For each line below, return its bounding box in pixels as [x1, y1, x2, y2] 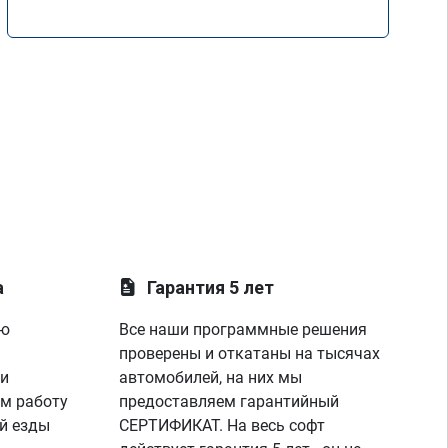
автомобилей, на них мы [119, 368, 303, 387]
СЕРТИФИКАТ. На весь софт [119, 416, 326, 435]
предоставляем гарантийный [119, 392, 340, 411]
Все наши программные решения [119, 320, 368, 339]
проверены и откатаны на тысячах [119, 344, 381, 363]
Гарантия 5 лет [147, 277, 275, 298]
